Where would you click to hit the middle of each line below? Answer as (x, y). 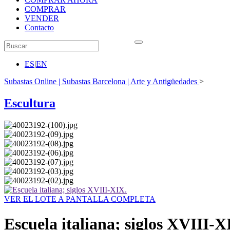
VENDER (42, 18)
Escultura (30, 103)
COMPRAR (45, 9)
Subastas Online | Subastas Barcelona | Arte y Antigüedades (101, 81)
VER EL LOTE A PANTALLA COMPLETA (80, 199)
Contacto (39, 27)
